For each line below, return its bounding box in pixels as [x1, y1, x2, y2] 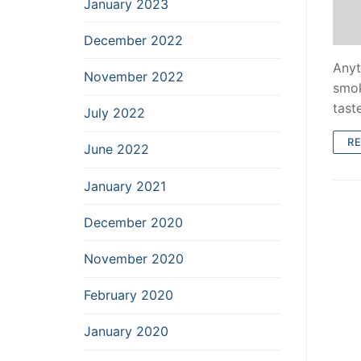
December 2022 [84, 31, 183, 48]
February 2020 [84, 287, 173, 304]
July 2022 [84, 105, 145, 122]
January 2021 [84, 177, 166, 194]
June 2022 [84, 141, 149, 158]
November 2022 [84, 68, 184, 85]
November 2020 [84, 250, 184, 267]
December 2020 [84, 214, 183, 230]
